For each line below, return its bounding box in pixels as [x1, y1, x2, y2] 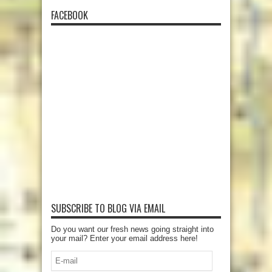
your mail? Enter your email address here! [51, 233, 198, 243]
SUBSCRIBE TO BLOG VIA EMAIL [51, 200, 165, 216]
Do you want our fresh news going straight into [51, 224, 214, 234]
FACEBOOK [51, 7, 88, 22]
